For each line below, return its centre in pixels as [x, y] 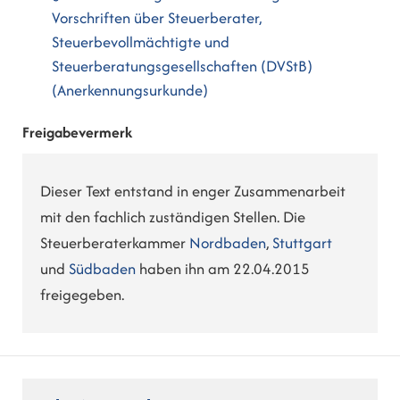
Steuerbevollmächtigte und [141, 42]
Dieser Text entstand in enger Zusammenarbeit [193, 191]
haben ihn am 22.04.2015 [223, 268]
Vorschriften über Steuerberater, [157, 18]
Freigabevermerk [77, 132]
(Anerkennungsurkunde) [130, 91]
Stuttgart [302, 242]
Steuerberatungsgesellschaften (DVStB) [183, 67]
